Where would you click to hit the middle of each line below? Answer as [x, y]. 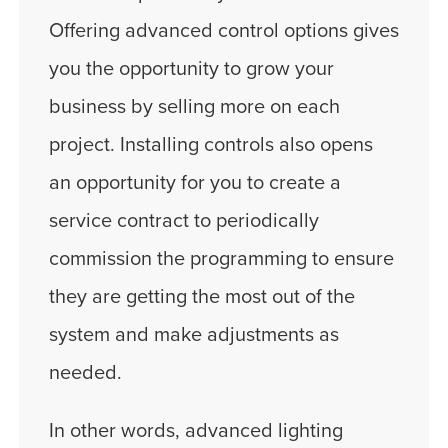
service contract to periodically [184, 220]
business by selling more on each [194, 106]
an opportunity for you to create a [195, 182]
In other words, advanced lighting [196, 430]
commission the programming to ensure [221, 258]
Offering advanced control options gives [224, 30]
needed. [85, 372]
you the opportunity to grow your [191, 68]
